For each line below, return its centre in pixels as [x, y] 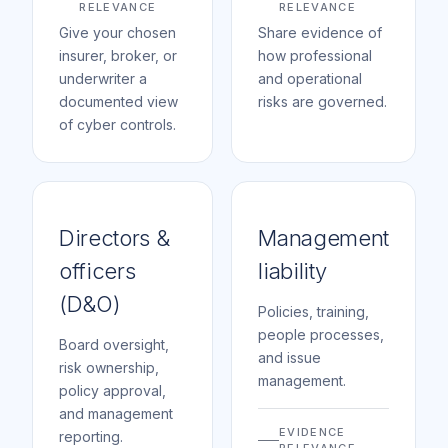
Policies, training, [314, 311]
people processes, [321, 334]
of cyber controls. [117, 124]
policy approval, [112, 390]
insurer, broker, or [118, 55]
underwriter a [103, 78]
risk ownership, [109, 367]
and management [116, 413]
